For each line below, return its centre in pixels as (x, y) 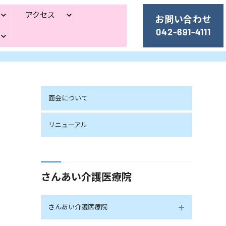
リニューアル (68, 125)
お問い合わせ (183, 19)
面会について (68, 98)
